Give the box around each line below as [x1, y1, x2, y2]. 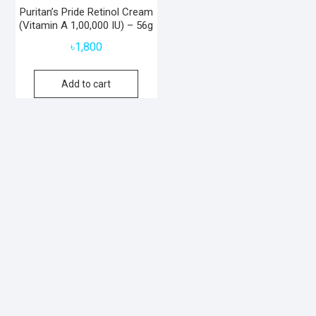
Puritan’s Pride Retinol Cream [19, 6, 153, 19]
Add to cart [61, 78, 111, 90]
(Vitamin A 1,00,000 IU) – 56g [19, 19, 154, 32]
